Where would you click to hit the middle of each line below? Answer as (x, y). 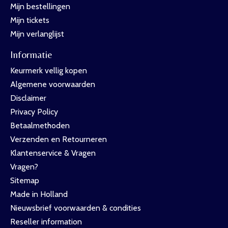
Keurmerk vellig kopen (49, 70)
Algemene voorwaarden (53, 84)
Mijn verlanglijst (37, 34)
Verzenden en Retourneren (59, 139)
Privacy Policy (34, 111)
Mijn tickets (30, 20)
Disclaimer (28, 98)
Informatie (31, 55)
